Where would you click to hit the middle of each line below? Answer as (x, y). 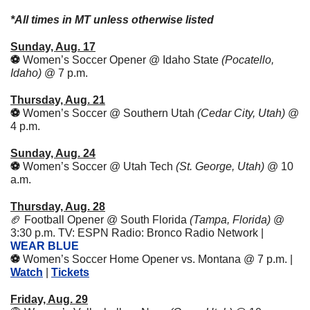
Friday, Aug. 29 (49, 300)
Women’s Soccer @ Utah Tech (99, 167)
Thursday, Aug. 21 (58, 100)
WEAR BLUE (45, 246)
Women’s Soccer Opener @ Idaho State (122, 60)
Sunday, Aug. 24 (53, 154)
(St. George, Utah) (221, 167)
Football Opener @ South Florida (107, 220)
